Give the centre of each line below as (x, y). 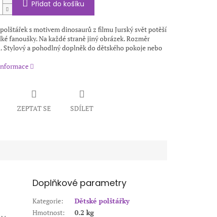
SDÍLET (82, 108)
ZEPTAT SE (34, 108)
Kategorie (47, 201)
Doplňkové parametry (80, 183)
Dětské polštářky (102, 201)
